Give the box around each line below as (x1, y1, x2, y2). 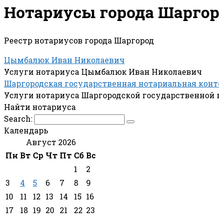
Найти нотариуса (4, 101, 76, 112)
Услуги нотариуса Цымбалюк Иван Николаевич (4, 66, 202, 77)
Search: (4, 113, 34, 124)
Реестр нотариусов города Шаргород (4, 35, 154, 45)
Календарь (4, 125, 48, 135)
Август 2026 (25, 136, 76, 147)
